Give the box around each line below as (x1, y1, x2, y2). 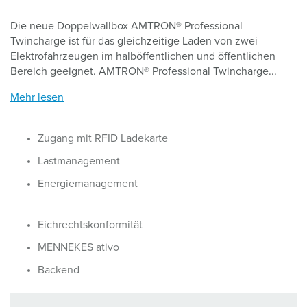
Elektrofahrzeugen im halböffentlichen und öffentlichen (10, 50, 275, 62)
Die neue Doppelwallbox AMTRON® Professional (10, 20, 243, 32)
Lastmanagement (38, 155, 120, 167)
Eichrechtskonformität (38, 219, 143, 230)
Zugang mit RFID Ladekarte (38, 132, 168, 144)
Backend (38, 264, 79, 275)
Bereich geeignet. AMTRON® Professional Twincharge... (10, 65, 277, 77)
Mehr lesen (10, 91, 64, 103)
